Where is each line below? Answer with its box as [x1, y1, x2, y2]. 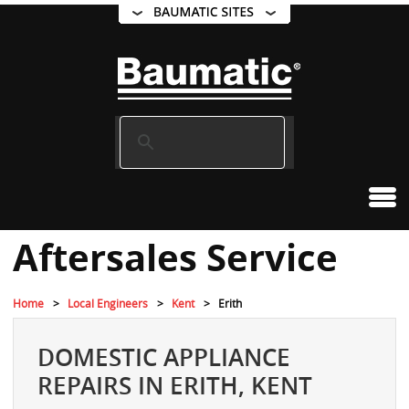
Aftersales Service [13, 232, 338, 283]
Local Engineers [68, 296, 148, 310]
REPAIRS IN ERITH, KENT [37, 370, 312, 403]
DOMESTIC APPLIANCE [37, 341, 290, 374]
